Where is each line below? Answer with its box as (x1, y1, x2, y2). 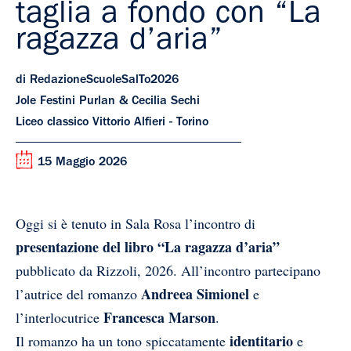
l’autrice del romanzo (16, 284, 141, 303)
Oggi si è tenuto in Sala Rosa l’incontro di (16, 214, 255, 233)
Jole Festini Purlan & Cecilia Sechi (16, 96, 200, 108)
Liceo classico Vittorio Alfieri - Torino (16, 117, 208, 129)
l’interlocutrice (16, 308, 103, 327)
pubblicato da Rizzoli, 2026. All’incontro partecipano (16, 261, 320, 280)
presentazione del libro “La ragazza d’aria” (16, 237, 280, 257)
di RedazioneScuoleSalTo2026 (16, 74, 179, 87)
